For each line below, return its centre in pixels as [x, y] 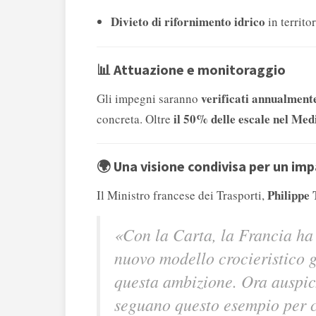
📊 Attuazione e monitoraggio [191, 70]
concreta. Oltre [135, 119]
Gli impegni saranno [149, 99]
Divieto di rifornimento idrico [188, 22]
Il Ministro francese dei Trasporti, [182, 195]
